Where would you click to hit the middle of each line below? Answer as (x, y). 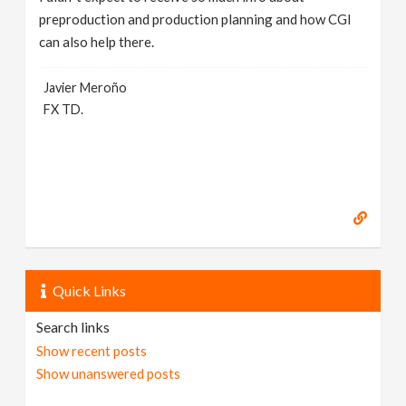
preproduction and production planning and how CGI (196, 19)
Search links (73, 327)
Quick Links (90, 290)
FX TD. (64, 109)
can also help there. (97, 42)
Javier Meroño (86, 87)
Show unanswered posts (109, 374)
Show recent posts (92, 351)
